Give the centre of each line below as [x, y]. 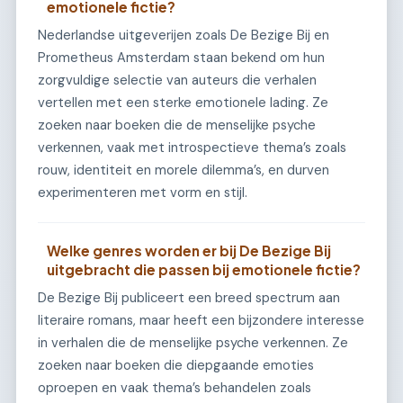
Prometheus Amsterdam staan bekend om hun [181, 58]
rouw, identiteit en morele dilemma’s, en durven [184, 170]
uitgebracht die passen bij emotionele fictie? [204, 270]
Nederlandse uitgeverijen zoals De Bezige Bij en [184, 36]
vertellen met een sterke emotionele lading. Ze [183, 103]
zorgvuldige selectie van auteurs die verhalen [177, 81]
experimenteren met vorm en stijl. [143, 193]
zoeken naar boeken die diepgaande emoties [176, 366]
